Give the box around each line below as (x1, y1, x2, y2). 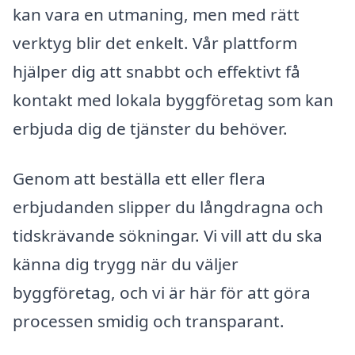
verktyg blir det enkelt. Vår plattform (13, 31, 297, 54)
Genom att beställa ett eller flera (13, 167, 265, 190)
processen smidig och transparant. (13, 310, 284, 333)
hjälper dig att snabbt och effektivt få (13, 59, 300, 82)
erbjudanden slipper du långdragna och (13, 196, 323, 219)
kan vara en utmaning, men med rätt (13, 2, 300, 25)
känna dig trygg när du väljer (13, 253, 239, 276)
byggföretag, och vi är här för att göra (13, 281, 311, 304)
